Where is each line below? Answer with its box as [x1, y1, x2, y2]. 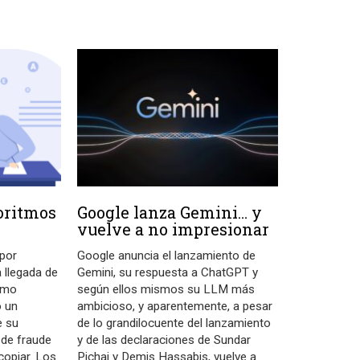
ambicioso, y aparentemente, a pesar [77, 299, 273, 314]
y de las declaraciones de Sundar [77, 333, 252, 348]
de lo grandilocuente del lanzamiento [77, 316, 272, 331]
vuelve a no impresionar [77, 219, 270, 240]
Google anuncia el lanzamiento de [77, 248, 256, 264]
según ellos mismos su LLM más [77, 282, 256, 297]
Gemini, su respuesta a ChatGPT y [77, 265, 259, 280]
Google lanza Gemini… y [77, 202, 263, 223]
